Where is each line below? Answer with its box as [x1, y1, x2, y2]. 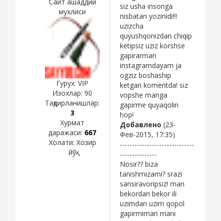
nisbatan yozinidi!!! [120, 11, 177, 21]
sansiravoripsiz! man [120, 179, 184, 188]
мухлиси [59, 6, 86, 16]
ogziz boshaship [120, 70, 171, 80]
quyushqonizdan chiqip [120, 31, 192, 40]
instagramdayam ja [120, 60, 182, 70]
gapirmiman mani [120, 208, 176, 218]
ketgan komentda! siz [120, 80, 188, 90]
